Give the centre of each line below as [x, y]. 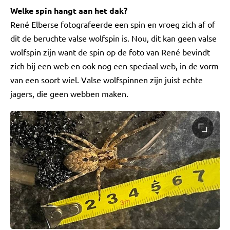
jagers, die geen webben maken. [69, 94]
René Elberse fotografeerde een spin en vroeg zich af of [113, 24]
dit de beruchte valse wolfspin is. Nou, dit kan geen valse [113, 38]
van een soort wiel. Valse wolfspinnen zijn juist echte [107, 80]
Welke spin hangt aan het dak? [69, 11]
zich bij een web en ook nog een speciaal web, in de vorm [114, 66]
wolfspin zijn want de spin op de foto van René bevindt [110, 52]
